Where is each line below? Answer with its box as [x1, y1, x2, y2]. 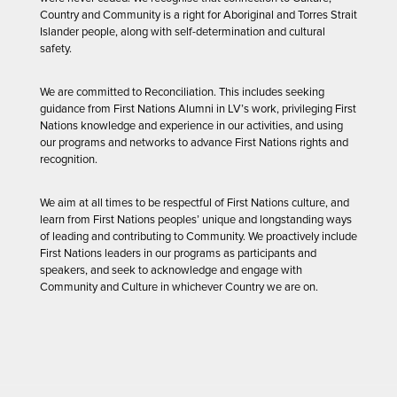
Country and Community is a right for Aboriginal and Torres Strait [40, 7, 357, 22]
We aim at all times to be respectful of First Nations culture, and [40, 195, 349, 210]
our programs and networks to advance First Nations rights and [40, 135, 348, 150]
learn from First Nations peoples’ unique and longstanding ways [40, 212, 352, 227]
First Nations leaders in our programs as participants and [40, 245, 316, 261]
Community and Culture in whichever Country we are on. [40, 279, 318, 294]
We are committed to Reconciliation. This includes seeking [40, 84, 324, 99]
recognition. [40, 152, 97, 167]
